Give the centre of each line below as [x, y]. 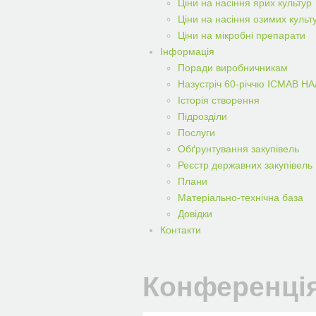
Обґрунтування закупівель [238, 149]
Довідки [195, 214]
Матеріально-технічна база [241, 197]
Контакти [181, 230]
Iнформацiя [187, 51]
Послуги [196, 133]
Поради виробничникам [233, 68]
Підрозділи [202, 116]
